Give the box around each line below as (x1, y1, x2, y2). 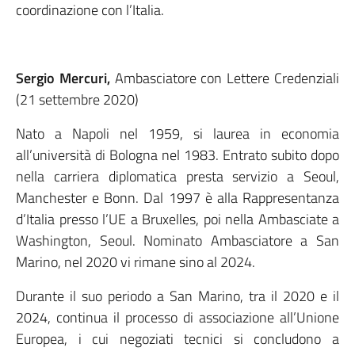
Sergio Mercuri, (16, 67, 115, 89)
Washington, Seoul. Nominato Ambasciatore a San (16, 230, 339, 251)
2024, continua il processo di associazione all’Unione (16, 307, 339, 328)
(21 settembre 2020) (16, 89, 139, 110)
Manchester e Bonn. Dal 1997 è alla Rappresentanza (16, 187, 339, 208)
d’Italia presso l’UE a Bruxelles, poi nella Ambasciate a (16, 208, 339, 230)
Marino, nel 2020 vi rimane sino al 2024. (16, 251, 255, 273)
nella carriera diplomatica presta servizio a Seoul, (16, 166, 339, 187)
